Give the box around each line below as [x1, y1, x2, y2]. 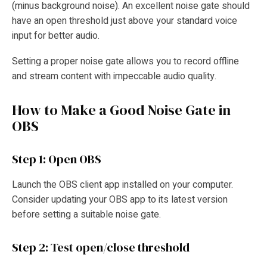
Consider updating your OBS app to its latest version [12, 192, 228, 207]
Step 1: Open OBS [12, 151, 101, 168]
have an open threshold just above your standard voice [12, 13, 237, 28]
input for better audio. [12, 28, 102, 43]
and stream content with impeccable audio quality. [12, 69, 221, 84]
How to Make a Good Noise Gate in [12, 100, 231, 120]
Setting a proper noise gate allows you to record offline [12, 54, 239, 69]
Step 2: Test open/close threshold [12, 238, 190, 256]
